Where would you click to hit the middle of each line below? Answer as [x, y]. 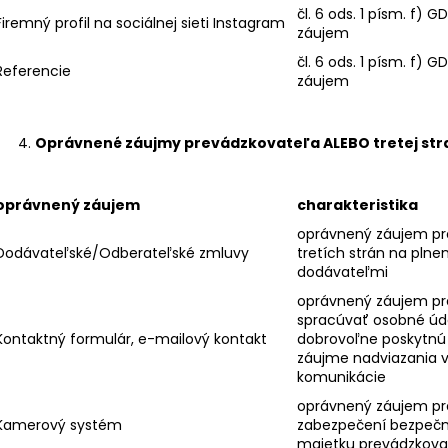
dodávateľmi [342, 271]
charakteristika [357, 204]
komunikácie [341, 376]
